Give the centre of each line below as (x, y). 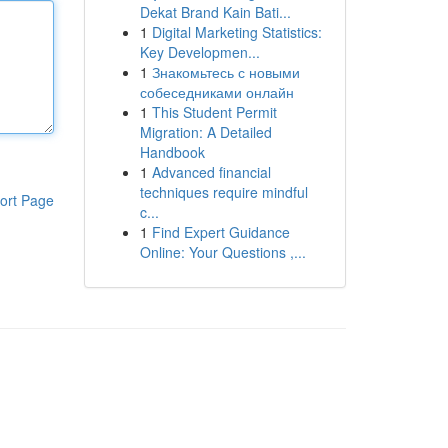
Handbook (172, 152)
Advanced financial (211, 172)
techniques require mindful (223, 192)
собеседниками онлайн (216, 92)
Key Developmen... (199, 52)
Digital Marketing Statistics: (236, 32)
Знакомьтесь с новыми (225, 72)
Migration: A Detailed (205, 132)
